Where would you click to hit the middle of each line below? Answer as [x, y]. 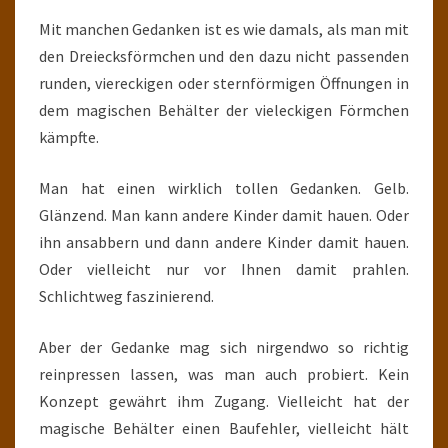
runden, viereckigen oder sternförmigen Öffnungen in [224, 83]
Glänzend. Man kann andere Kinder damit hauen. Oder [224, 215]
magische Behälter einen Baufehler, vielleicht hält [224, 428]
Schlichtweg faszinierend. [126, 296]
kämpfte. [69, 137]
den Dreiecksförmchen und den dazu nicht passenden [224, 56]
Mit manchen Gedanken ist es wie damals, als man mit [224, 29]
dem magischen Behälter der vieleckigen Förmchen [224, 110]
